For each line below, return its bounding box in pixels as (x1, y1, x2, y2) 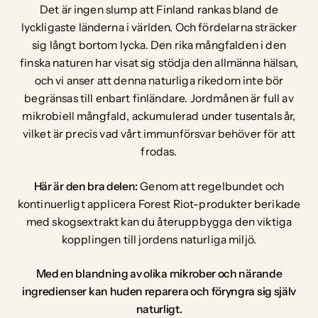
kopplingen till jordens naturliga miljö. (61, 232, 257, 246)
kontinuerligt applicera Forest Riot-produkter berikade (17, 197, 301, 211)
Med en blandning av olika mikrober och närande (35, 267, 283, 281)
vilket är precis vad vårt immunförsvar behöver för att (22, 127, 296, 141)
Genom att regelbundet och (140, 179, 285, 193)
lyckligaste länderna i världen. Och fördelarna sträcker (21, 21, 297, 35)
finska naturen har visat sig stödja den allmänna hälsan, (20, 56, 298, 70)
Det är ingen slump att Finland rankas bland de (39, 3, 279, 17)
